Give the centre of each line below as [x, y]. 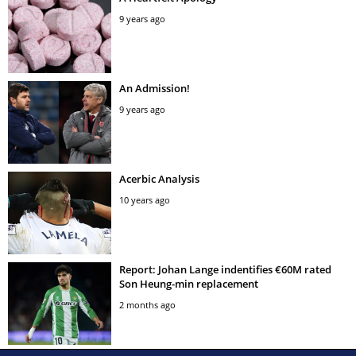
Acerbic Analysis [159, 178]
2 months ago [147, 304]
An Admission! [155, 88]
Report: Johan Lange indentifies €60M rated [225, 269]
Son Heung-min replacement [189, 283]
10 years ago [145, 199]
